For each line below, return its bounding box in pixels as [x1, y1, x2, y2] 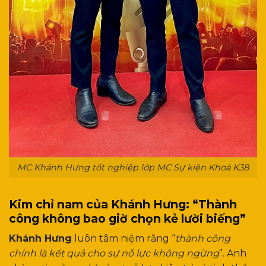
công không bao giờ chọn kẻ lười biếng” [9, 211, 246, 226]
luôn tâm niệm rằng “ [72, 233, 175, 245]
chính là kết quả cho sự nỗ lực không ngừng [9, 248, 219, 259]
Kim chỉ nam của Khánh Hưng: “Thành [9, 197, 237, 211]
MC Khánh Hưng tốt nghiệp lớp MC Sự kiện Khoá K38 [17, 161, 249, 173]
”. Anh [219, 248, 246, 259]
